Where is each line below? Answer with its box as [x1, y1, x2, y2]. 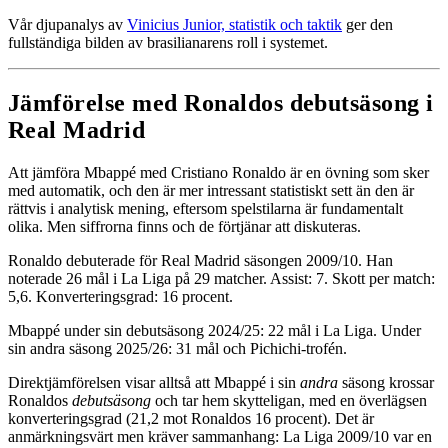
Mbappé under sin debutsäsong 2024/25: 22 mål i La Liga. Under [8, 322, 421, 340]
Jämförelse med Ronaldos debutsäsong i [8, 90, 434, 117]
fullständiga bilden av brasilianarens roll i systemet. [8, 34, 328, 52]
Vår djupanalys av [8, 16, 127, 34]
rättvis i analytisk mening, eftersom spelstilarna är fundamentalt [8, 200, 403, 218]
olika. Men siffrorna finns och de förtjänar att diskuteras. [8, 218, 361, 236]
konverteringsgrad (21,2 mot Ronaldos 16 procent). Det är [8, 410, 374, 428]
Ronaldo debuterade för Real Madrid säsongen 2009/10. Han [8, 252, 393, 270]
